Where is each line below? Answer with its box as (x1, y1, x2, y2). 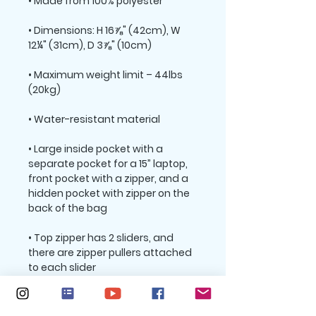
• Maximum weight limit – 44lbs (28, 68, 183, 82)
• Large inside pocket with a (28, 142, 163, 156)
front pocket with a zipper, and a (28, 171, 188, 186)
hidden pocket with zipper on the (28, 186, 190, 200)
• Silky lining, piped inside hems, (28, 290, 180, 304)
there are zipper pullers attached (28, 245, 192, 260)
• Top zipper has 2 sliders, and (28, 231, 174, 245)
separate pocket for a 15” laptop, (28, 157, 188, 171)
